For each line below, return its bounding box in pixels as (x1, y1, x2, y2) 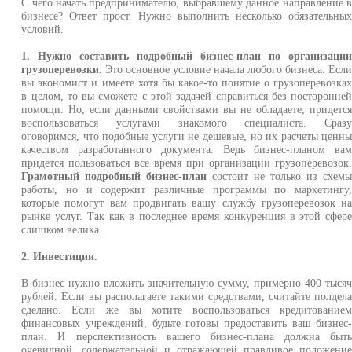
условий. (21, 23, 64, 35)
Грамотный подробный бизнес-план (21, 170, 207, 182)
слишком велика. (21, 223, 103, 236)
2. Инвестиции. (21, 250, 98, 262)
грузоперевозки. (21, 63, 103, 75)
